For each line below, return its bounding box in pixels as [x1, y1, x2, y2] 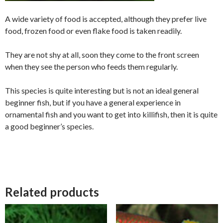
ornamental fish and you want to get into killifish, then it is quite [5, 110, 218, 119]
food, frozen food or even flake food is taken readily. [5, 26, 182, 36]
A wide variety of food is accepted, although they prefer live [5, 14, 207, 24]
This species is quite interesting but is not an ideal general [5, 86, 199, 96]
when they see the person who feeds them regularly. [5, 62, 178, 72]
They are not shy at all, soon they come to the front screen [5, 50, 199, 60]
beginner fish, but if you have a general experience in [5, 98, 181, 108]
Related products [5, 185, 99, 200]
